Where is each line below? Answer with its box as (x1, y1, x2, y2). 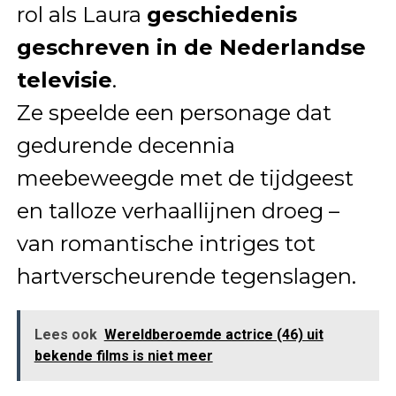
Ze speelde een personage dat (16, 100, 331, 126)
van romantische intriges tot (16, 231, 316, 257)
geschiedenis (146, 2, 297, 28)
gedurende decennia (16, 133, 235, 159)
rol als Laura (16, 2, 147, 28)
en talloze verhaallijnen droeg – (16, 198, 339, 225)
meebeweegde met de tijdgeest (16, 165, 354, 192)
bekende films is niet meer (34, 347, 213, 365)
